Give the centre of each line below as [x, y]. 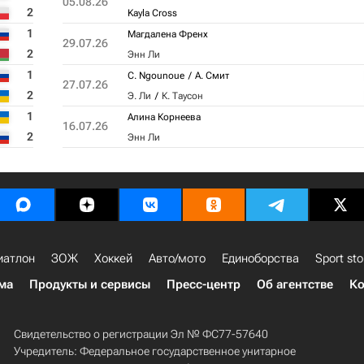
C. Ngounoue [156, 76]
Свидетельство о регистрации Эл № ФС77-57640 [141, 334]
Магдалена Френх [167, 34]
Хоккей [113, 258]
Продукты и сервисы [90, 284]
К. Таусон [182, 96]
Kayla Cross [152, 13]
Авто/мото [177, 258]
